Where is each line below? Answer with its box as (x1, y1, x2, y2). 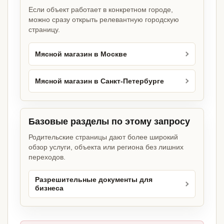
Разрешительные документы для (35, 176, 152, 184)
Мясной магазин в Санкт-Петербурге (35, 77, 164, 85)
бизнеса (35, 184, 63, 192)
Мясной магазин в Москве (35, 50, 127, 58)
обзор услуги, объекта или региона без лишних (28, 143, 183, 151)
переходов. (28, 153, 65, 161)
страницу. (28, 25, 60, 34)
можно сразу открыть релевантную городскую (28, 15, 179, 24)
